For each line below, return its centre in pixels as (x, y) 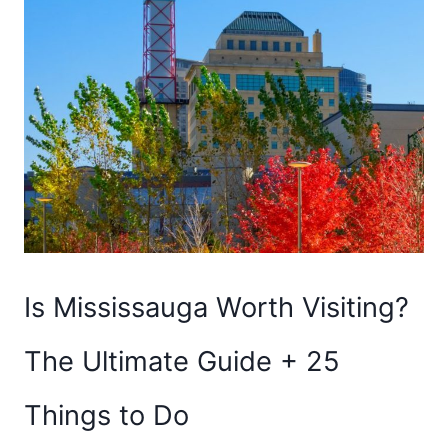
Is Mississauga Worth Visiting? (216, 307)
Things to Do (106, 415)
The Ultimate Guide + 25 (182, 361)
